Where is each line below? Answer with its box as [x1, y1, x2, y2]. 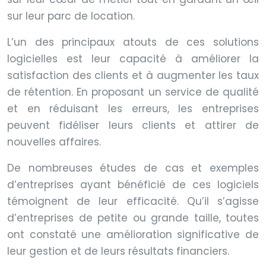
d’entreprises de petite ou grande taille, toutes [7, 210, 259, 225]
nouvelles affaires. [7, 134, 101, 149]
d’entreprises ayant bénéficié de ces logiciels [7, 177, 259, 192]
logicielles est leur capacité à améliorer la [7, 51, 259, 66]
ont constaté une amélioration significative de [7, 227, 259, 242]
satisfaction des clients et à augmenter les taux [7, 68, 259, 83]
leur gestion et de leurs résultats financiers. [7, 243, 229, 258]
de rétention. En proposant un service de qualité [7, 84, 259, 99]
